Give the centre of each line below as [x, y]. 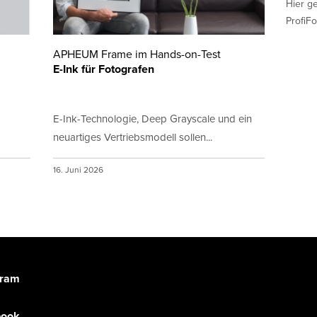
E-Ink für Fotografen [103, 69]
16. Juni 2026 [79, 169]
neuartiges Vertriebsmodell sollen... [132, 137]
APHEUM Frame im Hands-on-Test [137, 53]
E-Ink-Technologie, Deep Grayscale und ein [152, 118]
